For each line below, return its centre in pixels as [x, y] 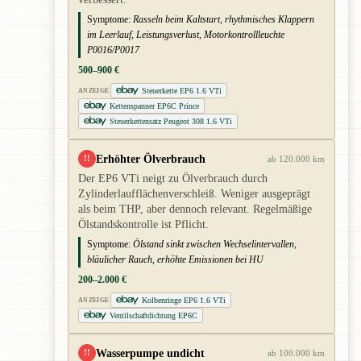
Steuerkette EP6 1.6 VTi [182, 90]
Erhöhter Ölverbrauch [151, 158]
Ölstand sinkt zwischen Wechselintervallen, [215, 244]
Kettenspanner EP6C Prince [154, 106]
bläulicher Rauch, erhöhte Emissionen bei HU [175, 259]
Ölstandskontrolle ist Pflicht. [143, 224]
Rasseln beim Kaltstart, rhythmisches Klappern [224, 19]
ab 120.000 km [296, 158]
